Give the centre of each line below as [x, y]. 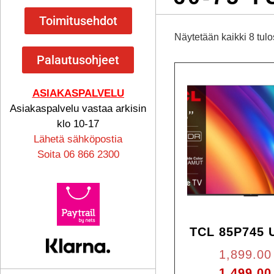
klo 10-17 [78, 124]
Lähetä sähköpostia [78, 139]
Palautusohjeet [78, 60]
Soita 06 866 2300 [78, 154]
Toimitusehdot [78, 21]
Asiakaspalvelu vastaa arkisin [78, 109]
